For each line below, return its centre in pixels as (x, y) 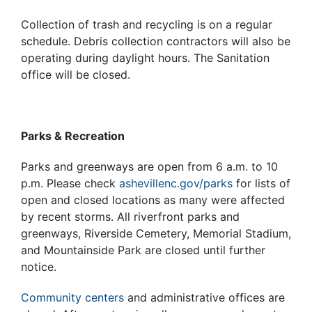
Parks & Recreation (73, 135)
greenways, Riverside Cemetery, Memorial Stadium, (156, 233)
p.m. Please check (70, 183)
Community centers (72, 297)
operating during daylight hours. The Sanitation (145, 57)
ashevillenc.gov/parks (176, 183)
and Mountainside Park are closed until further (143, 250)
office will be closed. (76, 74)
